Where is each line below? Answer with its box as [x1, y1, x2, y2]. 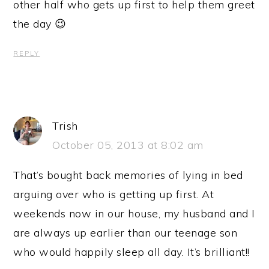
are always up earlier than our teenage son [13, 225, 238, 240]
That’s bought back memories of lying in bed [13, 168, 243, 182]
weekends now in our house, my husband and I [13, 206, 255, 220]
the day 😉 [13, 16, 67, 31]
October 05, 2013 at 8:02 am [52, 138, 204, 152]
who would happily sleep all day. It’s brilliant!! [13, 244, 250, 259]
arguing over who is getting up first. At [13, 187, 214, 201]
